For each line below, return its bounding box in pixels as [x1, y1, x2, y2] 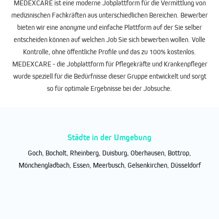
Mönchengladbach [18, 160, 69, 169]
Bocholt [45, 148, 66, 157]
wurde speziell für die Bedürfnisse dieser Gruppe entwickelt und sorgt [13, 71, 206, 80]
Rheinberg [70, 148, 99, 157]
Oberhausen [131, 148, 164, 157]
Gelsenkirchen [127, 160, 167, 169]
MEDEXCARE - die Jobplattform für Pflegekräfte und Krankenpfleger [12, 59, 207, 68]
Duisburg [102, 148, 127, 157]
